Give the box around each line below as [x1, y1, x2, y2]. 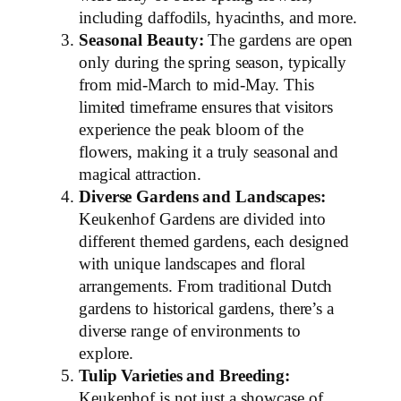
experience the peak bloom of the [79, 121, 303, 140]
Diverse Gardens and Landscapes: [79, 188, 326, 207]
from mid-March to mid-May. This [79, 76, 314, 95]
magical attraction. [79, 166, 202, 184]
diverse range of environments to [79, 322, 301, 341]
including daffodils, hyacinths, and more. [79, 9, 357, 28]
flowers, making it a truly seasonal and [79, 143, 339, 162]
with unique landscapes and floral [79, 255, 305, 274]
